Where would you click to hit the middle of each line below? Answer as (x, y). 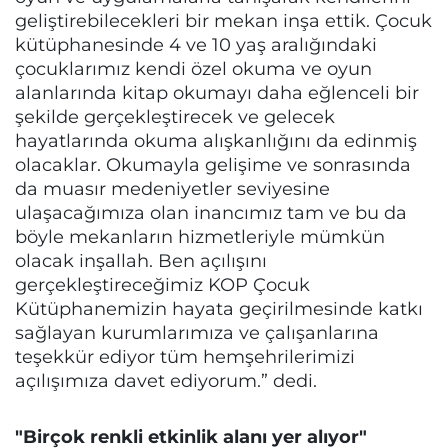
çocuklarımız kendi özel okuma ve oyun (193, 68)
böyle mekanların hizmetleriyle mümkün (200, 236)
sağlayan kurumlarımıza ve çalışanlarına (197, 332)
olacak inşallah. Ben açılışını (141, 260)
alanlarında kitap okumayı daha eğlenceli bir (217, 92)
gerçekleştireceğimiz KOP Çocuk (162, 284)
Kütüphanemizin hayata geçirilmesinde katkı (219, 308)
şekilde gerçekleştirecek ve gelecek (175, 116)
